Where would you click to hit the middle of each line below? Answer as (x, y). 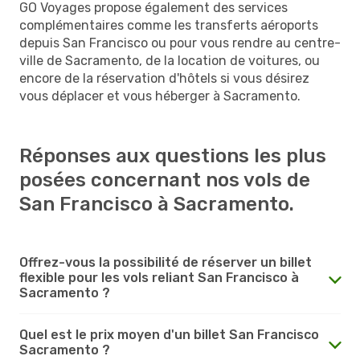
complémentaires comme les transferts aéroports (169, 25)
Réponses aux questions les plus (173, 155)
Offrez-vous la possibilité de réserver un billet (166, 262)
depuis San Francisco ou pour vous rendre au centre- (180, 43)
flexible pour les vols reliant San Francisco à (159, 277)
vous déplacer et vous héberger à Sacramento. (160, 96)
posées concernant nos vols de (165, 180)
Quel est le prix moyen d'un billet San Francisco (169, 334)
